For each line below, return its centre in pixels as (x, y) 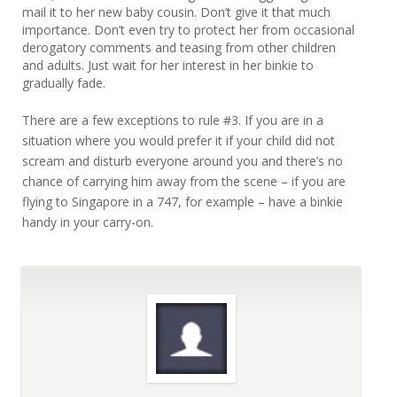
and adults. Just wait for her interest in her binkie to (168, 65)
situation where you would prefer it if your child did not (179, 140)
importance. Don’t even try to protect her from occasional (189, 30)
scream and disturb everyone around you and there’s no (183, 161)
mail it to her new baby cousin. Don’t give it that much (177, 12)
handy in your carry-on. (88, 222)
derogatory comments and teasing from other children (179, 47)
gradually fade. (64, 83)
